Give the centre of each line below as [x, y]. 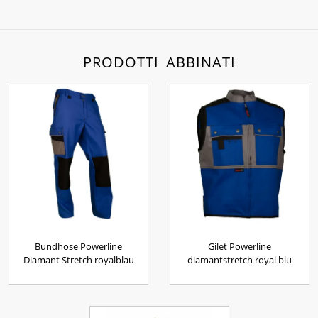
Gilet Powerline [240, 246]
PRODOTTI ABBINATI [159, 62]
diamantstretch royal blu [240, 260]
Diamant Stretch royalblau [78, 260]
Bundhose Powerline [78, 246]
